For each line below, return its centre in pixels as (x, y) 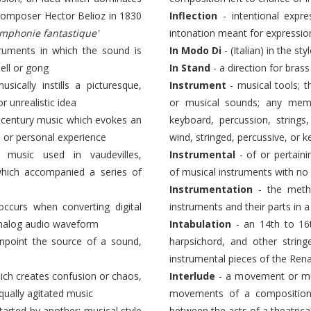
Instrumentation (211, 189)
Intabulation (200, 224)
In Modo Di (195, 50)
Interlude (192, 276)
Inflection (193, 16)
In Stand (190, 68)
